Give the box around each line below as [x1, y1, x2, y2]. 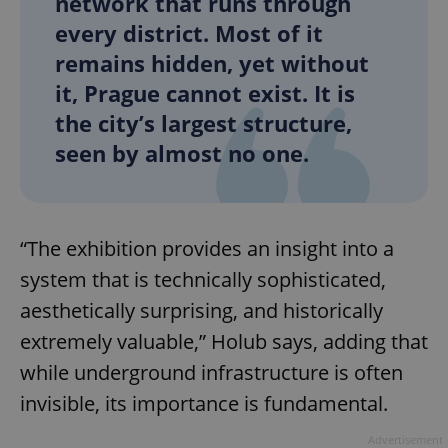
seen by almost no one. [55, 138, 309, 169]
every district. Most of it [55, 18, 323, 49]
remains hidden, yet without [55, 48, 369, 79]
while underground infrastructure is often [20, 359, 403, 387]
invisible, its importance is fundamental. [20, 390, 388, 418]
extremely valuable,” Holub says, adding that [20, 328, 428, 356]
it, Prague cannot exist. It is [55, 78, 355, 109]
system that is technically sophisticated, [20, 266, 386, 294]
